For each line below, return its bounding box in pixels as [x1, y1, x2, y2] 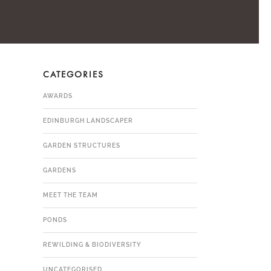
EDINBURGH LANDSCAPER [43, 117, 133, 124]
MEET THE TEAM [43, 192, 98, 198]
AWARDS [43, 93, 73, 99]
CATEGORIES [43, 68, 104, 80]
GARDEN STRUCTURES [43, 142, 120, 149]
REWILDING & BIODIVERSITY [43, 241, 142, 248]
